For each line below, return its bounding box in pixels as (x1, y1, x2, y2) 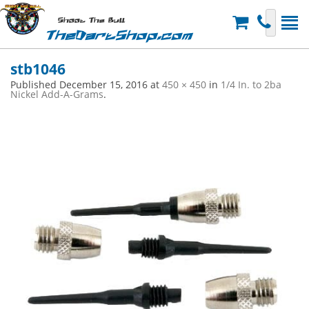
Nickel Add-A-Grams (10, 88, 103, 101)
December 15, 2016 (59, 78, 148, 91)
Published (10, 78, 59, 91)
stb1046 (10, 59, 66, 79)
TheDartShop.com (45, 29, 192, 43)
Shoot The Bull (57, 17, 125, 24)
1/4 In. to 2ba (221, 78, 281, 91)
